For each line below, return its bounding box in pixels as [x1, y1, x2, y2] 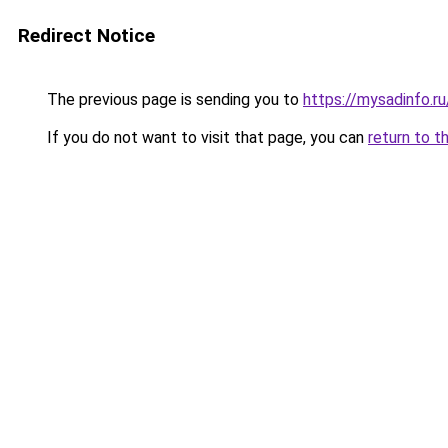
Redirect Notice [18, 24, 155, 47]
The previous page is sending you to [43, 90, 303, 109]
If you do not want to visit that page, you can [43, 128, 368, 147]
